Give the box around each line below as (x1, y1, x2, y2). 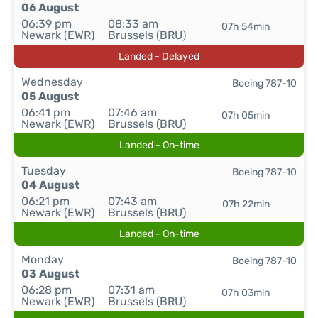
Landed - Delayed (119, 50, 199, 62)
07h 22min (221, 198, 270, 210)
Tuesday (21, 164, 66, 177)
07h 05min (221, 109, 270, 121)
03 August (21, 267, 79, 280)
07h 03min (221, 287, 270, 299)
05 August (21, 89, 79, 103)
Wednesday (21, 75, 83, 89)
